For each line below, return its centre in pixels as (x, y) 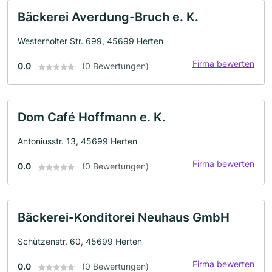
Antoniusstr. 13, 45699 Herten (77, 141)
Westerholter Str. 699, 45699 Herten (90, 41)
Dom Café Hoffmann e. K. (92, 117)
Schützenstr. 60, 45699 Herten (80, 241)
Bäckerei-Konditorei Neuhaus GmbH (124, 217)
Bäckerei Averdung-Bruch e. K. (108, 17)
